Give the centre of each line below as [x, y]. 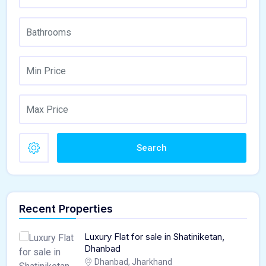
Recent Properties [66, 209]
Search [152, 148]
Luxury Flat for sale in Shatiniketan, [154, 237]
